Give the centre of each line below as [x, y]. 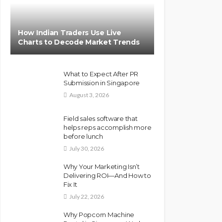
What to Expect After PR [101, 74]
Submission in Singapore [102, 83]
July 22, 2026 [87, 196]
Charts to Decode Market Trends [79, 42]
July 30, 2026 [87, 148]
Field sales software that [101, 118]
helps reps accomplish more [108, 127]
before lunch [83, 136]
